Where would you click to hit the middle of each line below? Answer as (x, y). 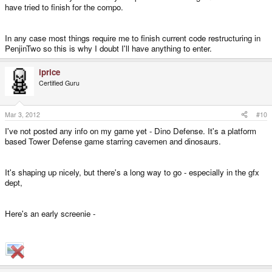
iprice (49, 72)
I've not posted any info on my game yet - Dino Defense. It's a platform (131, 131)
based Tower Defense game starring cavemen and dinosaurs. (113, 141)
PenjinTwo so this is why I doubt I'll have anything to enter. (108, 49)
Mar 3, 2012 (22, 114)
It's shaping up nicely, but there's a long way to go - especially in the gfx (132, 172)
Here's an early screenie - (50, 213)
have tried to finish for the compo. (64, 7)
